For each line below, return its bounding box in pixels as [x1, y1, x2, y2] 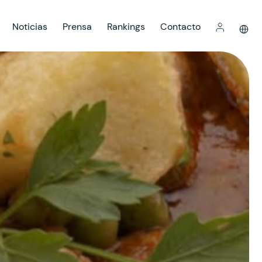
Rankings [107, 20, 145, 33]
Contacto [160, 20, 201, 33]
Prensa [63, 20, 92, 33]
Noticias [12, 20, 47, 33]
